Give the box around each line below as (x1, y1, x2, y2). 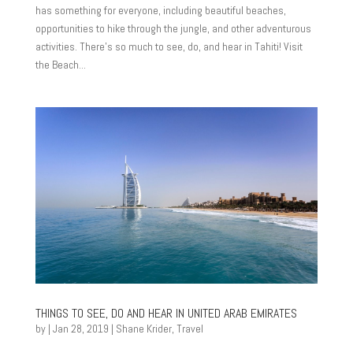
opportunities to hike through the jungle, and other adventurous (35, 21, 311, 35)
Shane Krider (115, 321, 172, 336)
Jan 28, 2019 (52, 321, 109, 336)
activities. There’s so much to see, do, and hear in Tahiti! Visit (35, 39, 303, 54)
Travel (176, 321, 203, 336)
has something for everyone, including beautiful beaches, (35, 3, 286, 17)
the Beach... (35, 58, 86, 72)
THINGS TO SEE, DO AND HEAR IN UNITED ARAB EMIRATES (35, 305, 297, 321)
